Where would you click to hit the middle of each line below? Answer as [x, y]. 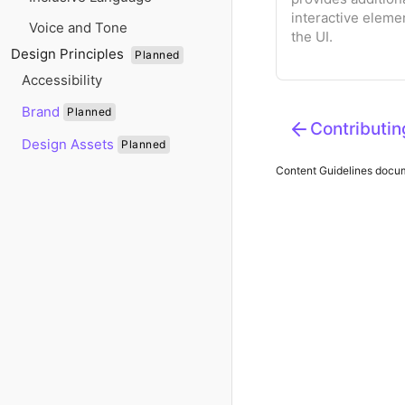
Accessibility [62, 80]
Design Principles [69, 54]
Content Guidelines [324, 170]
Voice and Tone [78, 28]
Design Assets [68, 144]
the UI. [311, 37]
